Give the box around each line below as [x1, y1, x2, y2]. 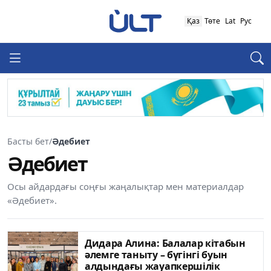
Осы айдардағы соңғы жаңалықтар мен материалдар [7, 180, 244, 192]
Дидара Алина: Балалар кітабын [85, 236, 246, 250]
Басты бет [7, 135, 49, 147]
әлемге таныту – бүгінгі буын [85, 247, 228, 261]
